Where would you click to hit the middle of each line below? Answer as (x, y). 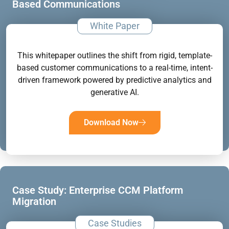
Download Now (111, 122)
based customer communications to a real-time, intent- (114, 67)
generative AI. (114, 92)
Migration (34, 201)
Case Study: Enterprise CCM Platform (98, 190)
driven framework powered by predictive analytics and (114, 80)
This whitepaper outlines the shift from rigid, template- (114, 55)
